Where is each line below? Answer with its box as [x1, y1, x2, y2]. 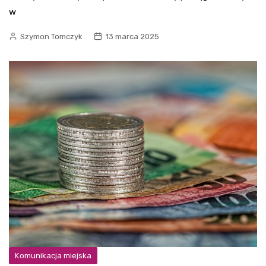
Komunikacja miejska [15, 251, 91, 260]
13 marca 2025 [105, 31, 159, 41]
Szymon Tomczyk [20, 31, 83, 41]
